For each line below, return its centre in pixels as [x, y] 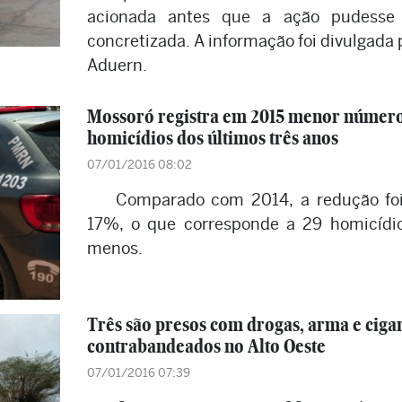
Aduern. [117, 65]
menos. [114, 248]
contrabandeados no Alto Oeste [206, 345]
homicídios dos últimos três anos [212, 138]
